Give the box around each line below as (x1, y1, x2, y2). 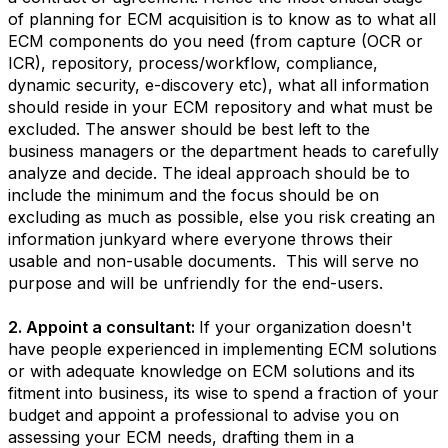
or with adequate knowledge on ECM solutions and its (8, 361, 415, 381)
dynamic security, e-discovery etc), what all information (8, 75, 429, 95)
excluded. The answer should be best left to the (8, 119, 370, 139)
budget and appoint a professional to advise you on (8, 405, 399, 425)
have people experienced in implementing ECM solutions (8, 339, 437, 359)
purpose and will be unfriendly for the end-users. (8, 273, 383, 293)
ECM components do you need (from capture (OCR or (8, 31, 423, 51)
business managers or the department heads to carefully (8, 141, 439, 161)
